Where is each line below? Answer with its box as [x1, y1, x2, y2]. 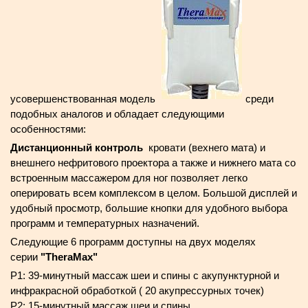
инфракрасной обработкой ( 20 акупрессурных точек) [10, 285, 272, 296]
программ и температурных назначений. [10, 217, 199, 229]
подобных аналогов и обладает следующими [10, 108, 224, 120]
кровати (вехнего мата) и [143, 142, 265, 153]
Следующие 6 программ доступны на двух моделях [10, 236, 256, 247]
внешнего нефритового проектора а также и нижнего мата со [10, 157, 296, 168]
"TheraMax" [41, 251, 98, 263]
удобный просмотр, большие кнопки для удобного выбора [10, 202, 287, 214]
